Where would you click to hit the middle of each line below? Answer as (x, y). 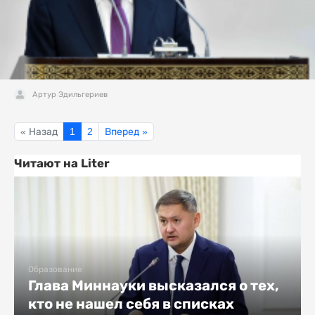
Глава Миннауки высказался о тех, (154, 286)
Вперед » (126, 132)
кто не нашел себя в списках (131, 304)
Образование (55, 270)
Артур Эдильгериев (70, 95)
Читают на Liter (62, 163)
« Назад (39, 132)
